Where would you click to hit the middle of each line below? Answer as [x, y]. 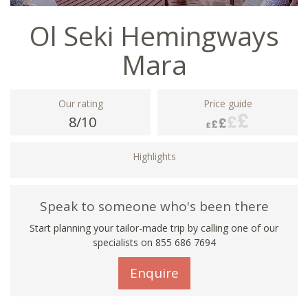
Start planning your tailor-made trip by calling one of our [154, 228]
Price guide [228, 103]
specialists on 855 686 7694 [154, 242]
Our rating [80, 103]
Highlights [154, 156]
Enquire [154, 273]
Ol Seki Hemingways [154, 35]
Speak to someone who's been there [154, 206]
